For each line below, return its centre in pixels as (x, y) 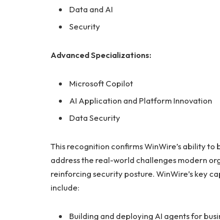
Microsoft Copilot (101, 83)
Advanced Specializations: (101, 55)
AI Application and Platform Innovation (141, 101)
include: (65, 188)
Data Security (95, 118)
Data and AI (91, 9)
